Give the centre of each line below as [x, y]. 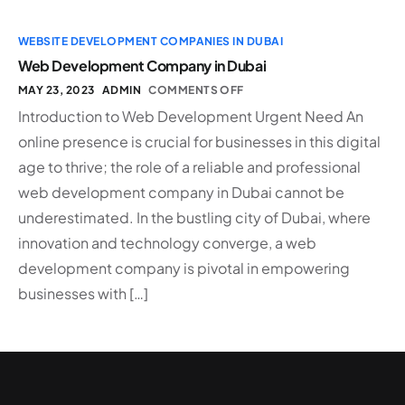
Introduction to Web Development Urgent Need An [191, 117]
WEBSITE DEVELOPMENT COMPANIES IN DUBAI [151, 42]
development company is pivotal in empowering [184, 268]
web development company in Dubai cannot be [181, 193]
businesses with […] [83, 294]
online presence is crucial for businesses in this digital [199, 142]
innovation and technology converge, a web [167, 243]
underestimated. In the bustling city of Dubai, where [194, 218]
